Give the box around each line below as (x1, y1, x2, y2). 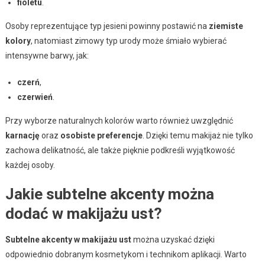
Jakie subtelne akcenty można (5, 185, 214, 203)
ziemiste (208, 21, 243, 31)
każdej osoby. (5, 160, 55, 170)
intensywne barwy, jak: (5, 51, 89, 61)
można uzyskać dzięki (131, 235, 215, 245)
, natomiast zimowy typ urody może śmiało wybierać (30, 36, 227, 46)
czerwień (17, 92, 53, 102)
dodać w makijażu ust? (5, 205, 162, 223)
